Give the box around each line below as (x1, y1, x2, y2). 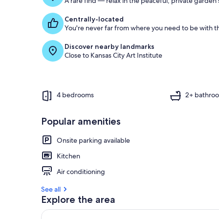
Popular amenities (41, 115, 121, 127)
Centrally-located (65, 14, 124, 23)
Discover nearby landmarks (65, 42, 154, 51)
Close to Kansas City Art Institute (65, 50, 162, 60)
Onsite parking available (57, 135, 130, 145)
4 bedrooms (57, 90, 94, 100)
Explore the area (41, 193, 115, 205)
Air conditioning (57, 167, 105, 176)
